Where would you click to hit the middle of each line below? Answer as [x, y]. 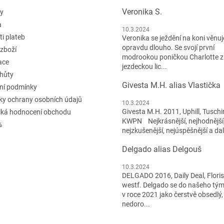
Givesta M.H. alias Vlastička [171, 85]
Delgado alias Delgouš [162, 149]
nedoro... [136, 204]
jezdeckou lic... [144, 66]
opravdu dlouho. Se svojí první [168, 47]
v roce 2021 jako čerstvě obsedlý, [172, 194]
